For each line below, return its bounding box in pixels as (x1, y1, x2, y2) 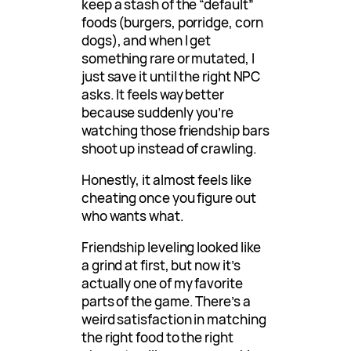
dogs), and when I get (81, 31, 212, 49)
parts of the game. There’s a (81, 291, 251, 310)
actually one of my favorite (81, 273, 243, 292)
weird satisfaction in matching (81, 309, 266, 328)
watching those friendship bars (81, 121, 270, 139)
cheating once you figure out (81, 188, 256, 207)
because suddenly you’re (81, 103, 234, 121)
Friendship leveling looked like (81, 237, 262, 256)
